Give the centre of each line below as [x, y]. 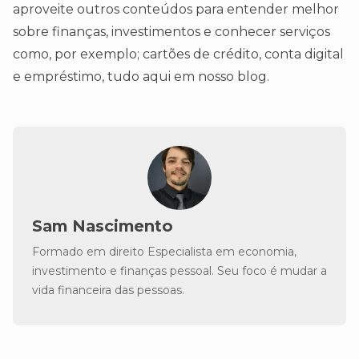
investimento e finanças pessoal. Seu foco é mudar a [179, 270]
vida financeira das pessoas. [108, 290]
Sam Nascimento [103, 226]
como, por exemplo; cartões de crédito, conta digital [178, 54]
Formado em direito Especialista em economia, [164, 251]
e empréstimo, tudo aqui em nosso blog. [141, 76]
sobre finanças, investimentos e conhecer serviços [171, 31]
